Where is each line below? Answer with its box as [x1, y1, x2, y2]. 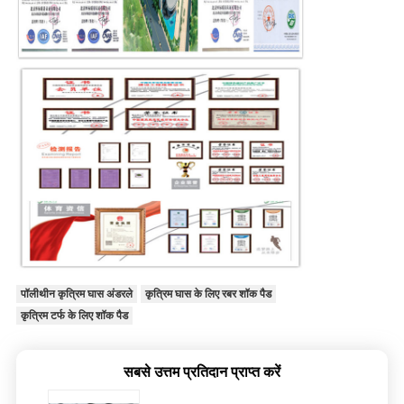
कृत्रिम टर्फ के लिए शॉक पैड [20, 309, 128, 323]
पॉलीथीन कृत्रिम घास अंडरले [20, 288, 133, 301]
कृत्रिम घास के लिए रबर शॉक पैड [144, 288, 271, 301]
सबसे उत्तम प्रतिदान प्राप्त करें [124, 363, 280, 381]
